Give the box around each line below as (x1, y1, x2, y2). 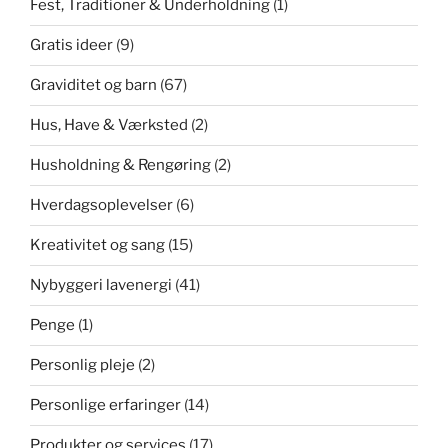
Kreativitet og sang (30, 236, 165, 255)
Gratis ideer (30, 36, 113, 55)
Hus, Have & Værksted (30, 116, 188, 135)
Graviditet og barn (30, 76, 157, 95)
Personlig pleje (30, 356, 135, 375)
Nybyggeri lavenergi (30, 276, 172, 295)
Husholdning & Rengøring (30, 156, 211, 175)
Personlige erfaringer (30, 396, 181, 415)
